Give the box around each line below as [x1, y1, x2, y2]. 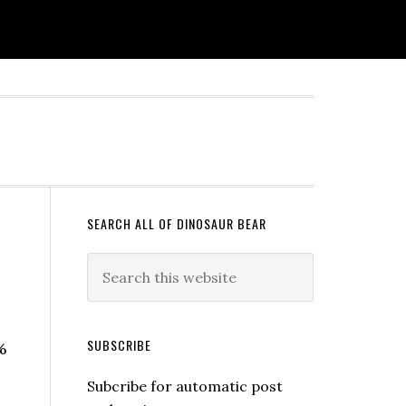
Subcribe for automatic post [87, 377, 283, 395]
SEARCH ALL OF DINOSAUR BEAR [87, 214, 266, 233]
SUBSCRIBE [87, 335, 151, 354]
